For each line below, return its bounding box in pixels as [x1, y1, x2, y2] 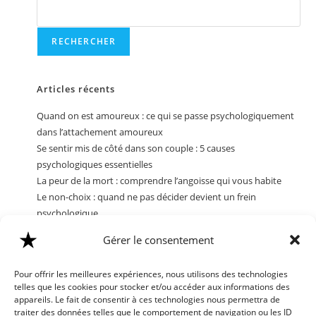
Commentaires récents [37, 280, 150, 293]
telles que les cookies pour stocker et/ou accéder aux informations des [14, 281, 290, 293]
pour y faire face [37, 239, 104, 252]
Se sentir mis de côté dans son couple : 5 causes [37, 142, 236, 154]
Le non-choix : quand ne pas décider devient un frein [37, 190, 257, 203]
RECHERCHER [51, 35, 116, 47]
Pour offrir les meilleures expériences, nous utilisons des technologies [14, 268, 288, 280]
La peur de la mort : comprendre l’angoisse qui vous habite [37, 174, 282, 187]
